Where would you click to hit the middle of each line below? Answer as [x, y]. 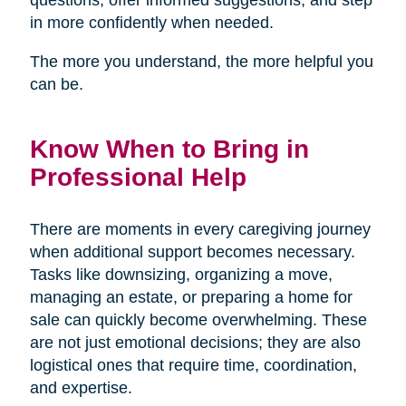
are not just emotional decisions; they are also [195, 342]
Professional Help [138, 176]
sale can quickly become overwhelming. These [198, 319]
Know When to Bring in [169, 148]
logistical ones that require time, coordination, [193, 365]
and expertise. [81, 387]
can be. [56, 84]
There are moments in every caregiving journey [200, 229]
